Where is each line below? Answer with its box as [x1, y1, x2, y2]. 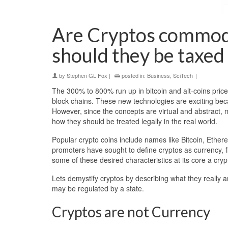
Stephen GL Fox [67, 71, 107, 79]
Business [147, 71, 170, 79]
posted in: [120, 71, 147, 79]
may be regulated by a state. [52, 183, 144, 193]
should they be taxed [52, 43, 224, 67]
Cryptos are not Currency [52, 203, 210, 220]
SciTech [173, 71, 193, 79]
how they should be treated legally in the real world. [52, 116, 217, 126]
